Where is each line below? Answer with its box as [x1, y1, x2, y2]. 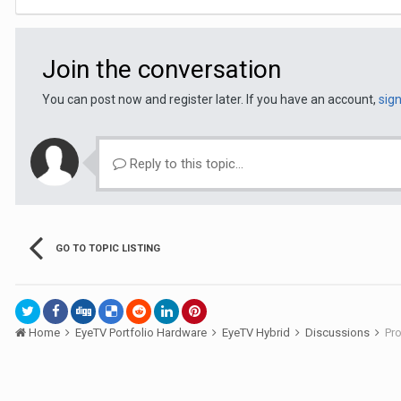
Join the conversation [42, 55, 281, 84]
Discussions [305, 326, 372, 339]
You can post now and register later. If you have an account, [42, 92, 379, 107]
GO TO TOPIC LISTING [55, 243, 160, 254]
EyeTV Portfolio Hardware [75, 326, 209, 339]
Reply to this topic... [126, 156, 243, 172]
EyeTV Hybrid [222, 326, 293, 339]
